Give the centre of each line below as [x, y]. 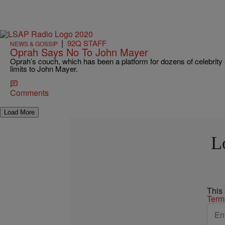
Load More [19, 112]
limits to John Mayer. [44, 68]
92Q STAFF [87, 43]
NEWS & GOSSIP [34, 43]
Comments [29, 92]
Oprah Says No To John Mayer [79, 52]
